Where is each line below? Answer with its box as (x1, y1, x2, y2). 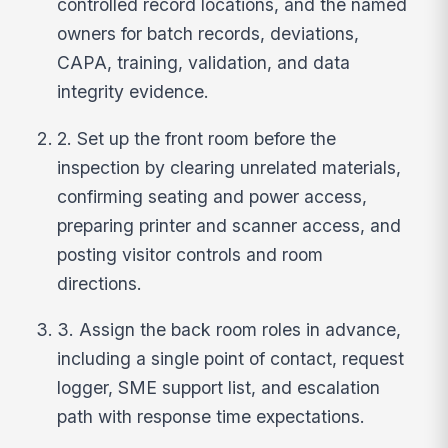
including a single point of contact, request (57, 348, 405, 370)
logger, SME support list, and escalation (57, 377, 381, 399)
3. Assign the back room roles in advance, (57, 319, 402, 341)
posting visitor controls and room (57, 243, 324, 265)
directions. (57, 272, 143, 294)
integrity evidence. (57, 81, 210, 103)
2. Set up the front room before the (57, 127, 337, 149)
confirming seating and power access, (57, 185, 368, 207)
